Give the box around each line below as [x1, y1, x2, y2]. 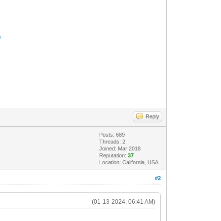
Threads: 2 [99, 138, 126, 145]
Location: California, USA [99, 159, 159, 165]
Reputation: [99, 152, 128, 158]
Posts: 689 [99, 131, 125, 138]
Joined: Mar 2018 [99, 145, 141, 151]
